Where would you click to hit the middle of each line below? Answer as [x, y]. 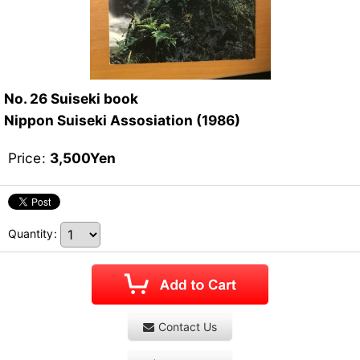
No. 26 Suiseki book [71, 98]
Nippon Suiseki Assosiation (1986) [122, 120]
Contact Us [188, 327]
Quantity [31, 233]
